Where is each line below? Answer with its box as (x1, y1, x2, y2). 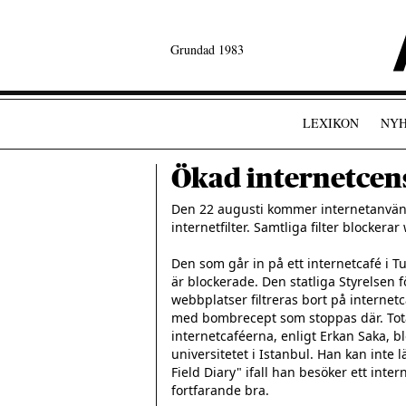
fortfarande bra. (171, 382, 269, 399)
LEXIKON (302, 114, 359, 131)
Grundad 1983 (170, 41, 244, 58)
